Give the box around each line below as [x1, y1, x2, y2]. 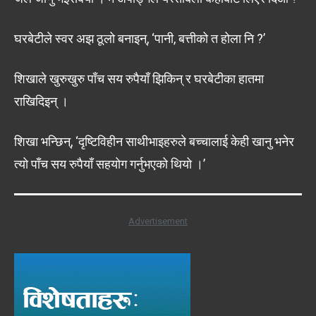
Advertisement [128, 216, 188, 227]
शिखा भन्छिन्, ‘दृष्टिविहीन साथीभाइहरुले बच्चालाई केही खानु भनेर [14, 134, 294, 150]
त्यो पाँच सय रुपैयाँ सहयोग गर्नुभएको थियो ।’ [14, 157, 205, 172]
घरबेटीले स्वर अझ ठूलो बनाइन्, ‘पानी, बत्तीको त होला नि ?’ [14, 31, 265, 47]
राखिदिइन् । [14, 94, 68, 109]
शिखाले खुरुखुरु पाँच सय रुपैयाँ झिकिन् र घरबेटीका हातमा [14, 71, 264, 87]
